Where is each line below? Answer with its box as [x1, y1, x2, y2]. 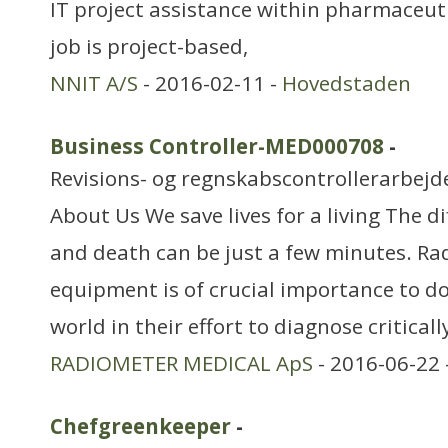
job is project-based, [50, 32, 248, 60]
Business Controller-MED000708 [50, 132, 384, 160]
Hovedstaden [282, 69, 411, 97]
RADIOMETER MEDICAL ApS [50, 349, 313, 377]
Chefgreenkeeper [50, 412, 231, 440]
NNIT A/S [50, 69, 138, 97]
